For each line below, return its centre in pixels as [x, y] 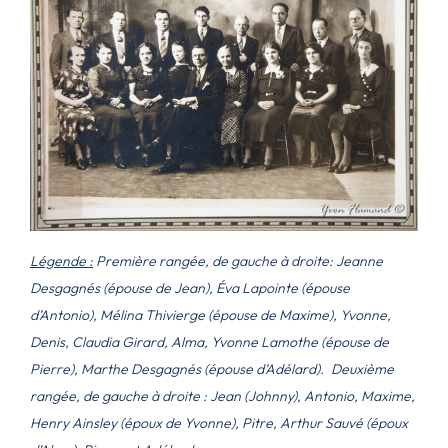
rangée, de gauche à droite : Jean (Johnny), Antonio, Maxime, [222, 395]
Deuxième [362, 368]
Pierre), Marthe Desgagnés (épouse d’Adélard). [178, 368]
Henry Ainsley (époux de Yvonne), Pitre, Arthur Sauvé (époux [219, 422]
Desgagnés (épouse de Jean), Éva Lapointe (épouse [190, 287]
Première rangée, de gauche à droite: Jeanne [238, 260]
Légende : [61, 260]
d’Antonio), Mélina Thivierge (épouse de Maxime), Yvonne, [210, 314]
